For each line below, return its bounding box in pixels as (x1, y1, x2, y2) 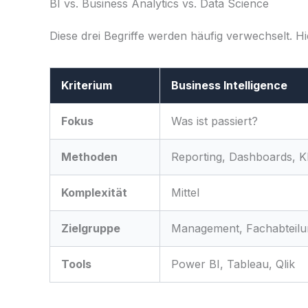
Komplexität (61, 186, 127, 200)
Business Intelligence (171, 78, 287, 93)
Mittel (171, 186, 199, 200)
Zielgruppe (61, 221, 120, 236)
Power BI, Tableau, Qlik (171, 257, 295, 272)
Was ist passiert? (171, 114, 258, 129)
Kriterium (61, 78, 112, 93)
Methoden (61, 150, 118, 164)
